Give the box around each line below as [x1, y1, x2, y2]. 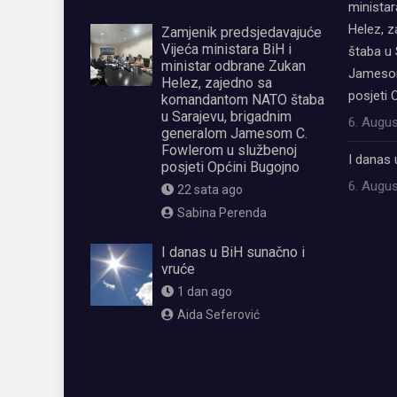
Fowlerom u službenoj [161, 142, 297, 160]
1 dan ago [176, 284, 232, 300]
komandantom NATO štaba [161, 91, 324, 109]
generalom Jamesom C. [161, 125, 307, 143]
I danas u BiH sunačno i [161, 244, 305, 261]
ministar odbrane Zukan [161, 58, 306, 75]
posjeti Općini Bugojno [161, 159, 300, 176]
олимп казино [90, 366, 175, 383]
